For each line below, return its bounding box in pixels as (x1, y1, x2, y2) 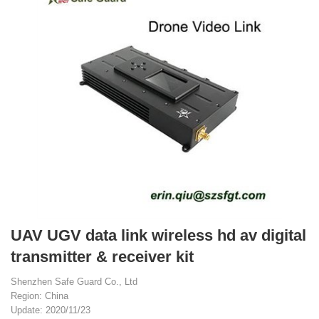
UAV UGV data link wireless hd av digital (11, 226, 306, 244)
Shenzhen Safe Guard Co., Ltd (11, 276, 137, 287)
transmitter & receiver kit (11, 248, 194, 266)
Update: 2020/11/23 (11, 305, 90, 315)
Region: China (11, 291, 68, 301)
